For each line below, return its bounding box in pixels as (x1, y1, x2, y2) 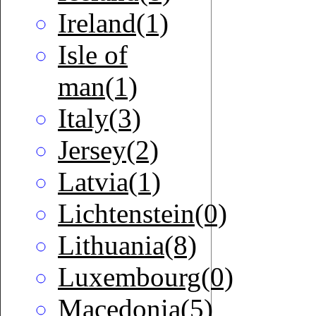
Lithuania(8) (58, 230, 197, 261)
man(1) (58, 71, 138, 102)
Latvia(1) (58, 166, 161, 197)
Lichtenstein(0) (58, 198, 227, 229)
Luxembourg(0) (58, 262, 233, 293)
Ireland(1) (58, 8, 169, 39)
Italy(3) (58, 103, 141, 134)
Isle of (58, 39, 128, 71)
